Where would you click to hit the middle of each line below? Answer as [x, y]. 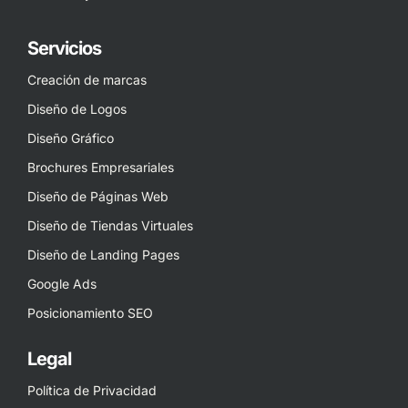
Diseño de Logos [77, 109]
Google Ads [62, 284]
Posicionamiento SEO [90, 313]
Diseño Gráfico [71, 138]
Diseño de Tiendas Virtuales [110, 226]
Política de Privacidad [92, 391]
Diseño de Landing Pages [103, 255]
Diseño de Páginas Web [98, 197]
